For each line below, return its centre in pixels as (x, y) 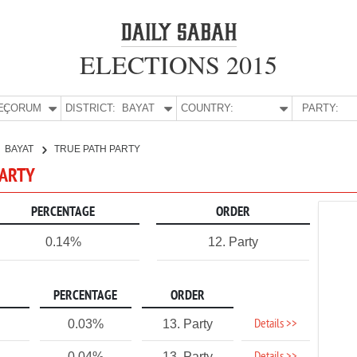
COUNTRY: (208, 108)
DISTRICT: (91, 108)
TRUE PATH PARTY (97, 149)
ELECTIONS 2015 (178, 64)
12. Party (233, 242)
